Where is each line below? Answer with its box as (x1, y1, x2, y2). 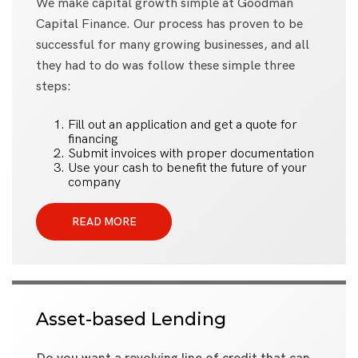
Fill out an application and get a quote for (68, 117, 297, 133)
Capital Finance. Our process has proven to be (36, 16, 303, 32)
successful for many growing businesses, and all (36, 37, 309, 53)
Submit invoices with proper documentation (68, 145, 314, 161)
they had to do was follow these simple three (36, 58, 295, 74)
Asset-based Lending (36, 308, 226, 330)
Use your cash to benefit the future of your (68, 160, 307, 176)
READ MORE (71, 214, 137, 229)
